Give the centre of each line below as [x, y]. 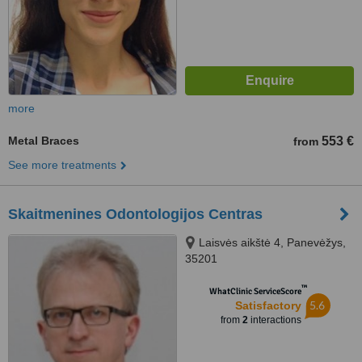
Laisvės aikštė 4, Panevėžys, [272, 242]
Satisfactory [268, 305]
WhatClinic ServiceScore [255, 291]
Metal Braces [44, 141]
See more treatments [62, 165]
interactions [274, 320]
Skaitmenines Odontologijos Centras [135, 214]
